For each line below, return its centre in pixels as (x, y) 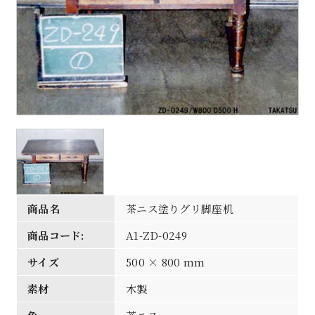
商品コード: (56, 235)
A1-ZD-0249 (156, 235)
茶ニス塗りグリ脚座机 (179, 208)
